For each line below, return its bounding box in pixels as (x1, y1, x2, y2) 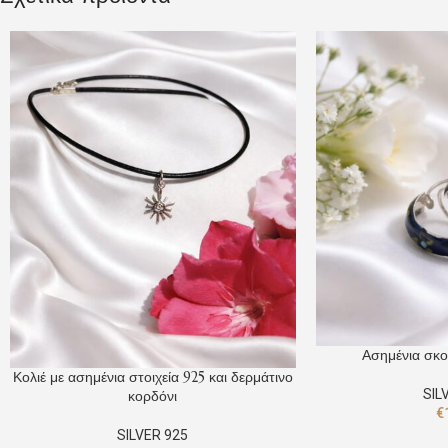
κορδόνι (128, 387, 178, 406)
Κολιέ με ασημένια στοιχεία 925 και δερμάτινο (12, 368, 293, 387)
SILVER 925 (117, 427, 189, 444)
